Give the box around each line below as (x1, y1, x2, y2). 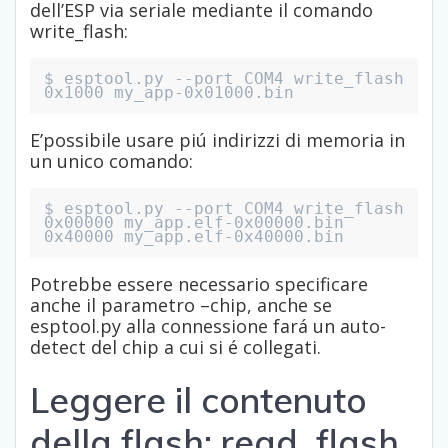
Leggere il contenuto (30, 378, 367, 423)
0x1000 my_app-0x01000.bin (44, 83, 294, 103)
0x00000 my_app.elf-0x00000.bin (44, 213, 344, 233)
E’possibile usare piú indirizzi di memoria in (30, 128, 405, 153)
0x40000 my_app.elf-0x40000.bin (44, 227, 344, 247)
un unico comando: (30, 149, 193, 174)
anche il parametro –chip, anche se (30, 293, 332, 318)
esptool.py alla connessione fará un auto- (30, 314, 386, 339)
